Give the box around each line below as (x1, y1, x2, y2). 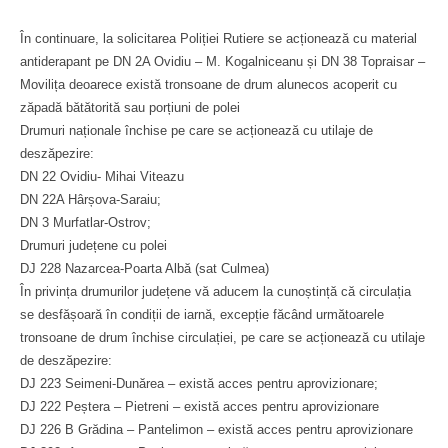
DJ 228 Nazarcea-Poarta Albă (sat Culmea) (20, 261, 269, 276)
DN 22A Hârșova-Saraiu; (20, 192, 161, 207)
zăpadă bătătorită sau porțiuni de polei (20, 100, 240, 115)
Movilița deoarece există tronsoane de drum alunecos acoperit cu (20, 77, 397, 92)
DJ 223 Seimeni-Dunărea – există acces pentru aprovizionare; (20, 376, 378, 391)
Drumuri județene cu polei (20, 238, 167, 253)
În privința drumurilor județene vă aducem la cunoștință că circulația (20, 284, 411, 299)
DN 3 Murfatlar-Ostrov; (20, 215, 151, 230)
